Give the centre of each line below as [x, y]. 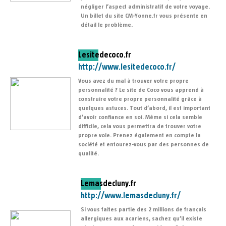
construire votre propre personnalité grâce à [140, 99]
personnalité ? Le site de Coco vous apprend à [141, 90]
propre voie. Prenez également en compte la [139, 135]
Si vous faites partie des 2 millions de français [144, 210]
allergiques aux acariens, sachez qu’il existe [142, 219]
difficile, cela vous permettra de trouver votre [140, 126]
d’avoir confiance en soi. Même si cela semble [140, 117]
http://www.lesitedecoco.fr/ [127, 67]
